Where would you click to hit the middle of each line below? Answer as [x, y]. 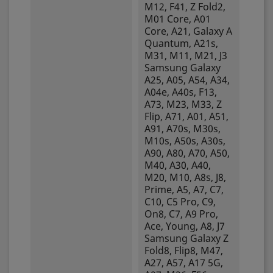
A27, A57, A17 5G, [183, 263]
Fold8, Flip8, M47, [183, 250]
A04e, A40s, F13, [180, 92]
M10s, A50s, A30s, [185, 141]
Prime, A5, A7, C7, [184, 190]
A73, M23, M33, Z [183, 104]
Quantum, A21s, [181, 43]
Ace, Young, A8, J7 [184, 226]
